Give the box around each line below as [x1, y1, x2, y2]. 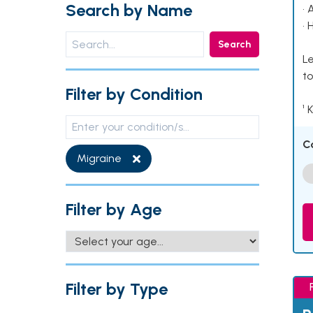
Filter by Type [66, 279, 168, 299]
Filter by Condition [66, 84, 203, 104]
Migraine [77, 152, 122, 165]
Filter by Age [66, 199, 161, 219]
